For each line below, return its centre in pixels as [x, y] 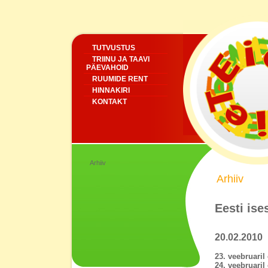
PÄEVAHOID [107, 68]
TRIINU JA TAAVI [121, 59]
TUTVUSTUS [113, 48]
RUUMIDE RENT [120, 79]
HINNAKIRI [111, 90]
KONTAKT [109, 102]
